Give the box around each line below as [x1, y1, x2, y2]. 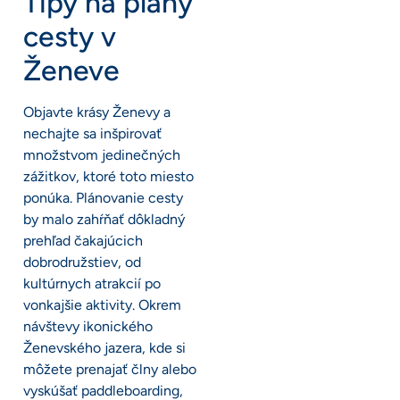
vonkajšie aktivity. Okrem [23, 296, 181, 313]
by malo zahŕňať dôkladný [23, 210, 185, 228]
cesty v [23, 19, 116, 54]
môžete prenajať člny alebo [23, 360, 196, 378]
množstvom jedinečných [23, 146, 180, 163]
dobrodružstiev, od [23, 253, 141, 271]
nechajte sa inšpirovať [23, 124, 162, 142]
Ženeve [23, 53, 120, 87]
